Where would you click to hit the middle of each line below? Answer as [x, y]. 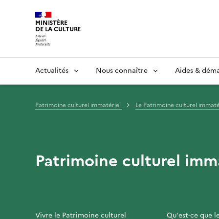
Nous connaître [122, 70]
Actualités [52, 70]
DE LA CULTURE [58, 29]
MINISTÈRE [51, 23]
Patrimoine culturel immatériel [79, 105]
